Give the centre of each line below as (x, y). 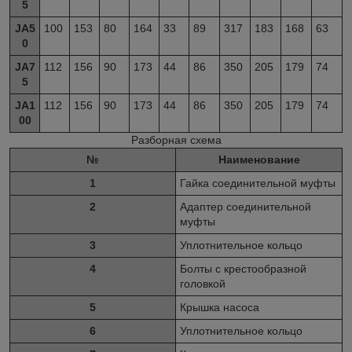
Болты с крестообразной (243, 269)
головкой (203, 284)
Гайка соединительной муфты (258, 183)
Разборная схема (176, 140)
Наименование (259, 160)
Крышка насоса (220, 308)
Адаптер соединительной (246, 207)
